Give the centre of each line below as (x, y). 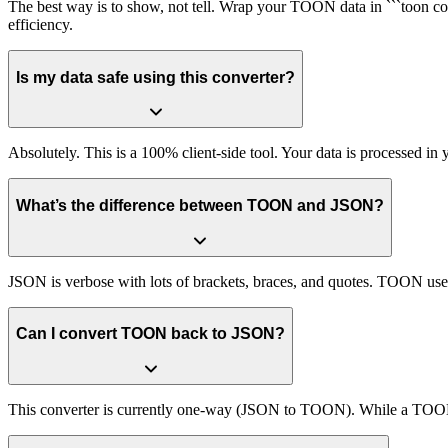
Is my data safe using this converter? (155, 77)
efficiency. (40, 25)
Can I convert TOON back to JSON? (150, 334)
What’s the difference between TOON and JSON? (200, 206)
